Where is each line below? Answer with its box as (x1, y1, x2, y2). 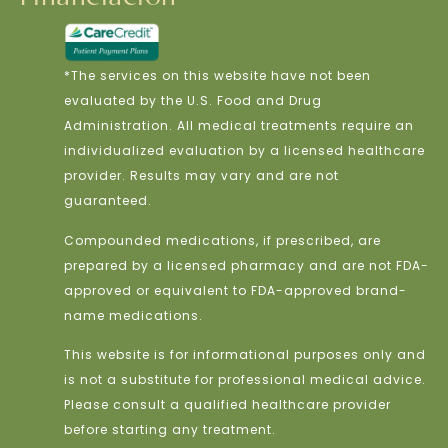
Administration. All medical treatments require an (63, 117, 414, 135)
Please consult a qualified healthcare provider (63, 396, 391, 414)
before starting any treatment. (63, 421, 276, 439)
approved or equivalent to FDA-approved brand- (63, 281, 407, 299)
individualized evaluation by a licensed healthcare (63, 142, 425, 160)
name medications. (63, 306, 203, 324)
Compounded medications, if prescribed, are (63, 231, 381, 249)
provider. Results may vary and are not (63, 167, 339, 185)
